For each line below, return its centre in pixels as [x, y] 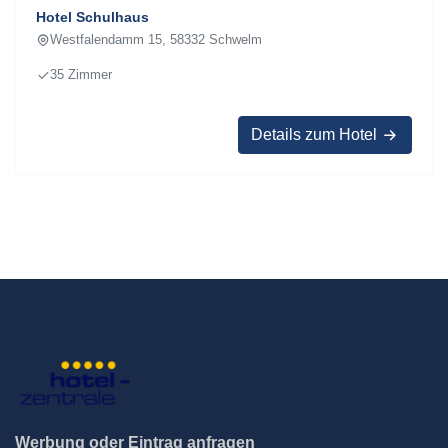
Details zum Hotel [316, 134]
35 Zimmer [81, 74]
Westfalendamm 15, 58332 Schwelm [156, 39]
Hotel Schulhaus [92, 17]
